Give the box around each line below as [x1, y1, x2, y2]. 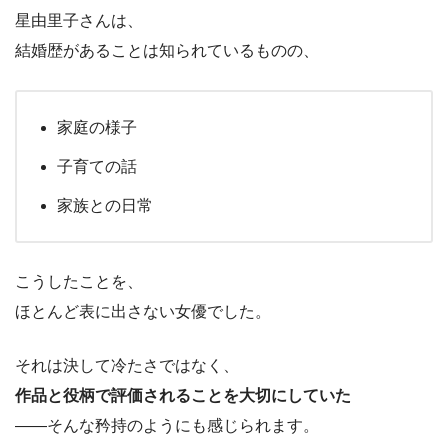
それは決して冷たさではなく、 [15, 356, 239, 374]
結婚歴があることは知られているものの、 [15, 41, 319, 59]
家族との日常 [57, 196, 153, 214]
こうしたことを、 [15, 272, 143, 290]
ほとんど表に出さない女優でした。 [15, 302, 271, 320]
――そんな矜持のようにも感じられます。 [15, 416, 319, 434]
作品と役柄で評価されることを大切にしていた [15, 386, 351, 404]
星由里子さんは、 [15, 11, 143, 29]
